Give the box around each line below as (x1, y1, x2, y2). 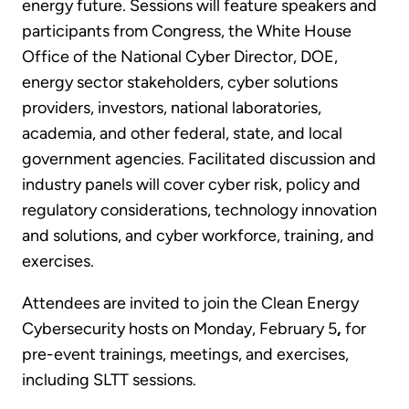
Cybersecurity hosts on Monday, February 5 (22, 319, 337, 340)
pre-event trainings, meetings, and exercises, (22, 344, 349, 365)
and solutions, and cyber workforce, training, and (22, 225, 374, 246)
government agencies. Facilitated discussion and (22, 149, 376, 170)
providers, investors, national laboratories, (22, 98, 321, 119)
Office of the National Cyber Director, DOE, (22, 47, 338, 68)
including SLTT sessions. (22, 370, 196, 391)
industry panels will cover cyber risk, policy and (22, 174, 361, 195)
